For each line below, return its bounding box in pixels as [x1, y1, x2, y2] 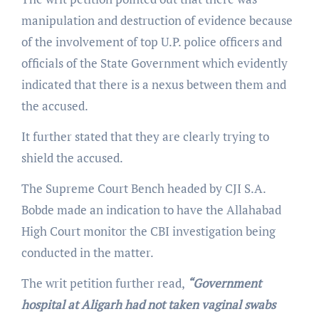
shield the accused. [21, 149, 123, 166]
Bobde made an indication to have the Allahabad [21, 201, 281, 218]
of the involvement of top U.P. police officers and [21, 33, 282, 50]
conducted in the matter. [21, 244, 154, 261]
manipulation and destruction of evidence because [21, 11, 293, 28]
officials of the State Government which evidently [21, 54, 288, 71]
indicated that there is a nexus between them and [21, 75, 286, 93]
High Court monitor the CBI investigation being [21, 222, 276, 239]
